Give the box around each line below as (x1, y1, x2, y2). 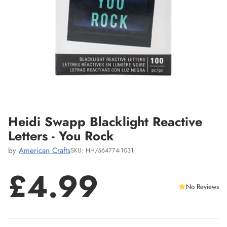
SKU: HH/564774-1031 (70, 145, 134, 155)
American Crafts (19, 144, 70, 156)
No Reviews (186, 181, 219, 192)
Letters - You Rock (8, 126, 114, 145)
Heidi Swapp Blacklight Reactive (8, 112, 202, 131)
